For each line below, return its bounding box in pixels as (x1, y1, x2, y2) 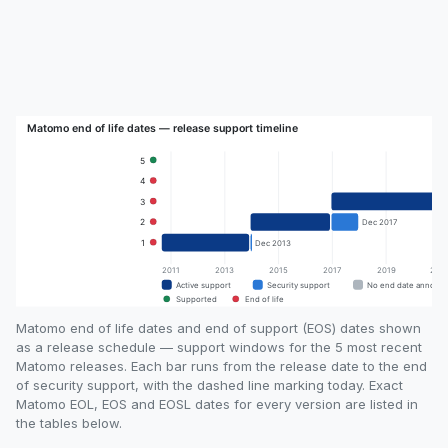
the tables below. (16, 415, 122, 432)
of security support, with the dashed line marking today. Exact (16, 377, 403, 394)
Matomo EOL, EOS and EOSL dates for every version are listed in (16, 396, 418, 413)
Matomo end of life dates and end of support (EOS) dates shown (16, 320, 421, 337)
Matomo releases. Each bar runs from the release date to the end (16, 358, 427, 375)
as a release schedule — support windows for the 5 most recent (16, 339, 422, 356)
